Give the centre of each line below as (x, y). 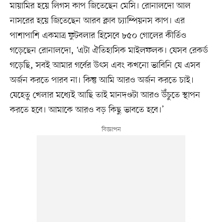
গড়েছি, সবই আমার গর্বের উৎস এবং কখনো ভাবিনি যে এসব (105, 65)
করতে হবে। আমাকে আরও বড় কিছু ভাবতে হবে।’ (87, 110)
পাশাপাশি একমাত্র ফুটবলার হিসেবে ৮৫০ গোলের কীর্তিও (98, 35)
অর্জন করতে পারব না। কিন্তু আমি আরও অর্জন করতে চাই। (102, 80)
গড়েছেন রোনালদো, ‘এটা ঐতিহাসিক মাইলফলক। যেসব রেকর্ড (109, 50)
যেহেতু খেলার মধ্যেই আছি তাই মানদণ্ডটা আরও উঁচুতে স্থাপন (105, 95)
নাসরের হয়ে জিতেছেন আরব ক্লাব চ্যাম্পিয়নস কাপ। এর (97, 21)
